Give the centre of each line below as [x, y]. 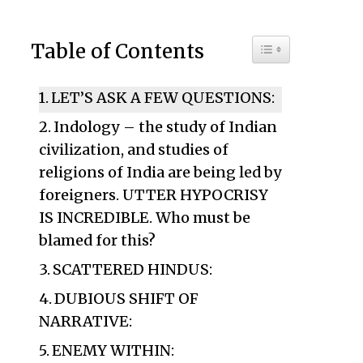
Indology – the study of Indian [166, 127]
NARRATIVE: [85, 321]
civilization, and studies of [133, 149]
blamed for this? [97, 240]
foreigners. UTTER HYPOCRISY [153, 195]
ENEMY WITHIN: [113, 350]
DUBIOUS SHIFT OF [127, 299]
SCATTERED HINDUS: [133, 269]
